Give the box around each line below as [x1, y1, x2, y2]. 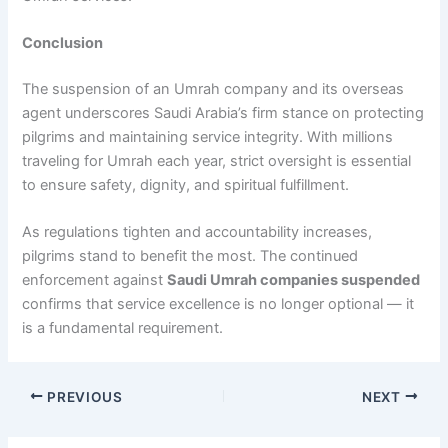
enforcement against [22, 271, 168, 290]
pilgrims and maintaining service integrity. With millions [22, 128, 394, 147]
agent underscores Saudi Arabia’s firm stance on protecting [22, 104, 425, 123]
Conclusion [22, 34, 104, 53]
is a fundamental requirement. [22, 319, 224, 338]
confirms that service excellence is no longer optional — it [22, 295, 415, 314]
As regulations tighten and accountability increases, [22, 223, 373, 242]
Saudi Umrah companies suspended [167, 271, 421, 290]
